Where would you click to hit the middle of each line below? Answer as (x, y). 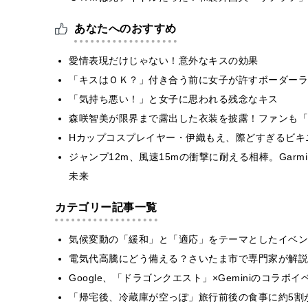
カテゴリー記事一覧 (106, 207)
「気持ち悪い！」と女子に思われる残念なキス (174, 99)
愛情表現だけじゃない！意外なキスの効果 (164, 60)
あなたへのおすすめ (125, 28)
